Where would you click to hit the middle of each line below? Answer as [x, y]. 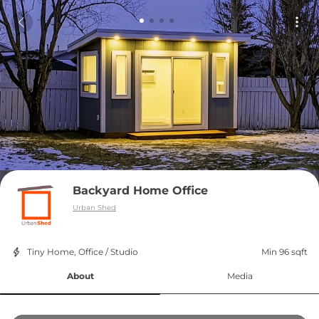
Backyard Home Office [140, 190]
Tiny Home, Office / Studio [83, 252]
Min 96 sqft [284, 252]
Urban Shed [94, 208]
